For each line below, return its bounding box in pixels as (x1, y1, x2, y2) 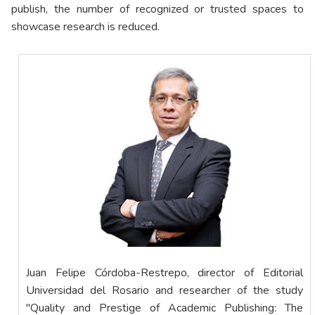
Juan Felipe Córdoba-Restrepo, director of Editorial (26, 265, 303, 281)
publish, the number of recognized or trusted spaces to (11, 1, 304, 18)
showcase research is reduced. (11, 19, 160, 35)
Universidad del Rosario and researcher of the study (26, 283, 303, 299)
